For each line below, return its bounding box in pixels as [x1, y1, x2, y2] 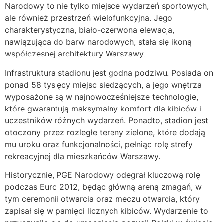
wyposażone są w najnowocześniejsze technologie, [5, 91, 198, 102]
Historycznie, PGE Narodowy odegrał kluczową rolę [5, 169, 200, 180]
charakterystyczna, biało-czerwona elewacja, [5, 25, 174, 35]
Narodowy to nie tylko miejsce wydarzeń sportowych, [5, 1, 209, 11]
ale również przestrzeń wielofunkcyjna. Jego [5, 13, 172, 23]
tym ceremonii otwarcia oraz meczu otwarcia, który [5, 193, 200, 204]
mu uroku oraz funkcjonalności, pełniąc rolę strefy [5, 139, 193, 149]
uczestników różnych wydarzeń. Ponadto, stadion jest [5, 115, 208, 125]
